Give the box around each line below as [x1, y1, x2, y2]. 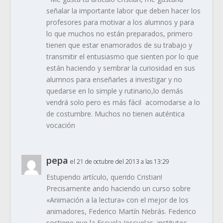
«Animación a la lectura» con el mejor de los [46, 195, 189, 205]
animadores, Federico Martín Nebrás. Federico [46, 207, 196, 217]
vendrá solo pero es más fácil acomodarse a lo [46, 98, 200, 108]
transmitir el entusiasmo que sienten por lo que [46, 52, 199, 62]
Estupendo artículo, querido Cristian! [46, 172, 162, 182]
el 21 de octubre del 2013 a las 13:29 [70, 157, 169, 166]
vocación [46, 120, 75, 130]
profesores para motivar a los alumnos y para [46, 17, 194, 27]
